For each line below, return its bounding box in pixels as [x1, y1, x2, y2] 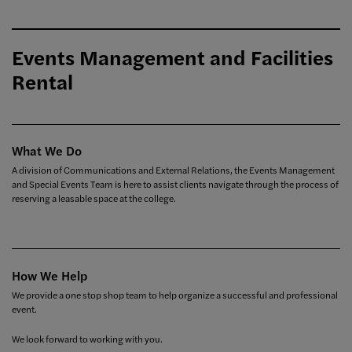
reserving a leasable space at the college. [12, 191, 179, 206]
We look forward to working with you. [12, 331, 163, 346]
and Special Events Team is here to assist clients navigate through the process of [12, 177, 339, 192]
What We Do [12, 141, 82, 159]
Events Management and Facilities [12, 42, 333, 72]
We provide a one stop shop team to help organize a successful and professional [12, 287, 338, 302]
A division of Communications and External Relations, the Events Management [12, 163, 335, 178]
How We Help [12, 266, 87, 284]
